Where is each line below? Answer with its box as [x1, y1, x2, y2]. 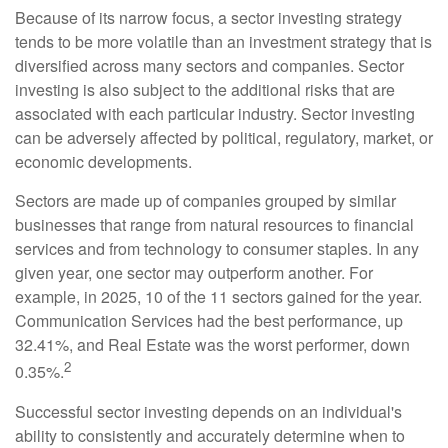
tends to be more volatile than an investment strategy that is [15, 30, 432, 54]
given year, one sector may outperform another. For [15, 261, 373, 285]
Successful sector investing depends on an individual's [15, 399, 402, 423]
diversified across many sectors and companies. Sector [15, 54, 404, 78]
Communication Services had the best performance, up [15, 309, 403, 333]
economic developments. [15, 150, 192, 174]
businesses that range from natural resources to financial [15, 213, 414, 237]
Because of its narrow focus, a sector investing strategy [15, 6, 402, 30]
